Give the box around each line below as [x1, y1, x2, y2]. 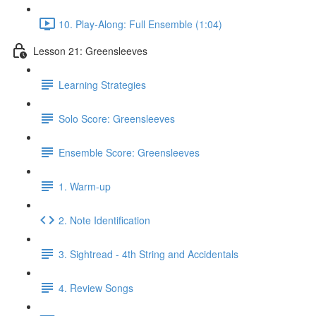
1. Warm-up [59, 178, 111, 193]
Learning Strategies [59, 77, 146, 92]
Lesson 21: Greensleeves [33, 43, 147, 58]
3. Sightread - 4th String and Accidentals [59, 246, 238, 261]
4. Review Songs [59, 280, 133, 295]
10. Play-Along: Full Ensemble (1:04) [59, 16, 222, 31]
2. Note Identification [59, 212, 150, 227]
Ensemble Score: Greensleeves [59, 145, 200, 159]
